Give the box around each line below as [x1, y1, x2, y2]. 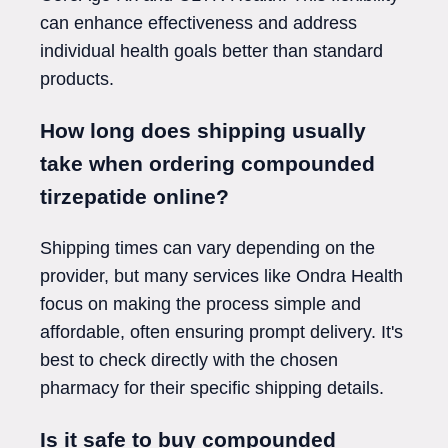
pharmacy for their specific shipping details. [40, 377, 384, 398]
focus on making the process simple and [40, 293, 361, 314]
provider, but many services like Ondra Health [40, 265, 403, 286]
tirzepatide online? [40, 184, 229, 208]
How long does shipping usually [40, 118, 366, 142]
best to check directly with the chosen [40, 349, 338, 370]
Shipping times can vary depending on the [40, 237, 375, 258]
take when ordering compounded [40, 151, 375, 175]
